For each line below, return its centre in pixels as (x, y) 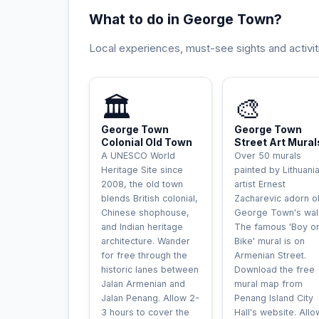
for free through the (144, 255)
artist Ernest (260, 184)
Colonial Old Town (147, 142)
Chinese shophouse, (145, 213)
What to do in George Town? (185, 19)
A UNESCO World (138, 156)
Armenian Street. (270, 255)
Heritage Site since (142, 170)
